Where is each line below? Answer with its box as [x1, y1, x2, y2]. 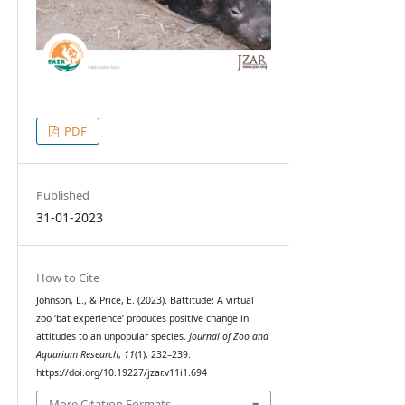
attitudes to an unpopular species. [35, 329, 189, 343]
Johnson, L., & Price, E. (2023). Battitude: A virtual [35, 293, 254, 306]
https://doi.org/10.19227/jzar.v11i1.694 [35, 365, 207, 379]
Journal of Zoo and [188, 329, 268, 343]
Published [35, 186, 89, 203]
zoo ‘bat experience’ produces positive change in [35, 311, 249, 325]
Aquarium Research [35, 347, 118, 361]
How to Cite [35, 268, 99, 286]
